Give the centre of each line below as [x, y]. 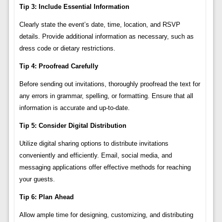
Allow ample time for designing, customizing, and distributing [106, 215]
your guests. [37, 179]
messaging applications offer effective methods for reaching [105, 167]
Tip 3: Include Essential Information [74, 7]
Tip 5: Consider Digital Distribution [73, 126]
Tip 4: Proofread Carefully [58, 66]
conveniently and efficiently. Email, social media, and [95, 156]
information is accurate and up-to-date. [74, 108]
